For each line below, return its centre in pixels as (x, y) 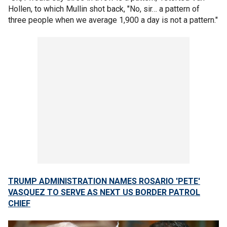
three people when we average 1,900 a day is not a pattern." (113, 20)
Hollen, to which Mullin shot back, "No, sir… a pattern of (104, 9)
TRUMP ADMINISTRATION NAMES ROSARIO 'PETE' (104, 181)
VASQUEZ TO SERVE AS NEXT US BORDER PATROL (104, 192)
